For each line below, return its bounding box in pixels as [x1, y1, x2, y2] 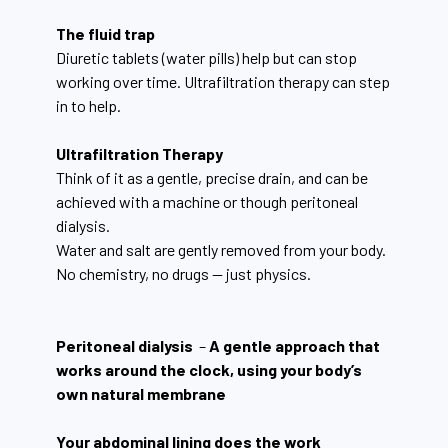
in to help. [56, 95, 121, 115]
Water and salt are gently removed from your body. [56, 239, 386, 259]
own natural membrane [56, 383, 226, 403]
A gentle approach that [209, 335, 380, 355]
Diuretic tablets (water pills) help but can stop [56, 47, 357, 67]
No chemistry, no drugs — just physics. [56, 263, 311, 283]
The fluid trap [56, 23, 155, 43]
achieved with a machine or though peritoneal [56, 191, 358, 211]
